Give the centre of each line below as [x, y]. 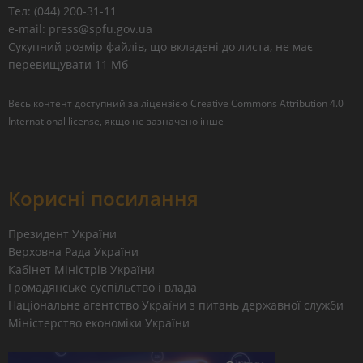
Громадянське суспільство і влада [102, 287]
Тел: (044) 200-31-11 [66, 11]
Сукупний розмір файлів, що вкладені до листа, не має [160, 47]
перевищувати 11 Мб [68, 64]
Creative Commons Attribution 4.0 [267, 103]
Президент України [62, 234]
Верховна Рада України [73, 252]
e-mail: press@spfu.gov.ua [80, 29]
